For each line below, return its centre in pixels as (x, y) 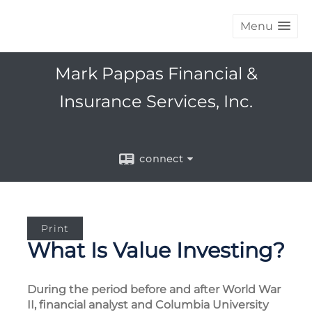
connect (162, 159)
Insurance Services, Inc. (156, 101)
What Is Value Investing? (156, 250)
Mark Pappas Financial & (156, 73)
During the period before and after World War (154, 289)
